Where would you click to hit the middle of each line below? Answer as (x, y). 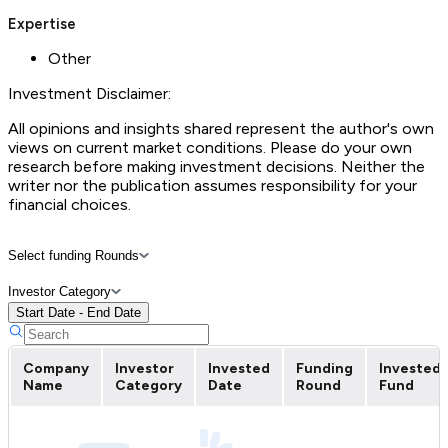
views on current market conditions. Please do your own (210, 147)
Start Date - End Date (78, 312)
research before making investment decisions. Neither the (216, 166)
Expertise (42, 23)
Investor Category (59, 291)
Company (56, 368)
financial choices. (69, 204)
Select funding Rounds (73, 255)
